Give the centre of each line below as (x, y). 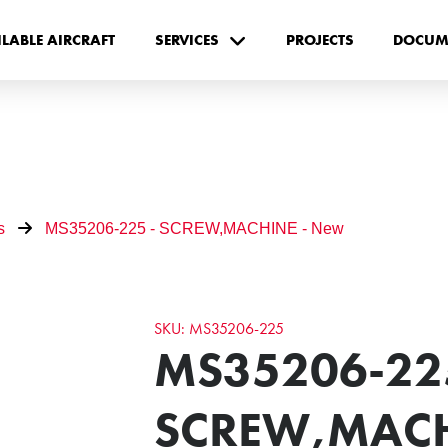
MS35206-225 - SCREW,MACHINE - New (194, 228)
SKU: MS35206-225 (219, 328)
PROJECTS (319, 39)
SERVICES (186, 39)
